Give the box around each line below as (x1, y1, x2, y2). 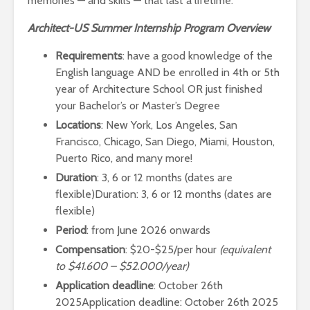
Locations (55, 118, 101, 131)
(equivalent (219, 242, 271, 256)
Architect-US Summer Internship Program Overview (28, 21, 271, 35)
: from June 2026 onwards (86, 223, 210, 237)
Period (55, 223, 86, 237)
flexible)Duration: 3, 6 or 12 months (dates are (55, 187, 272, 201)
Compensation (55, 242, 125, 256)
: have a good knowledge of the (122, 48, 273, 62)
